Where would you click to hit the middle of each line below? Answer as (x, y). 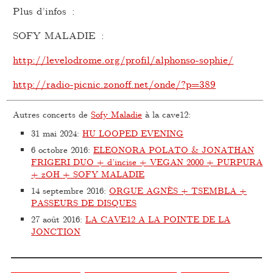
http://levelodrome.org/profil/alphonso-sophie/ (123, 59)
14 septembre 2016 (68, 190)
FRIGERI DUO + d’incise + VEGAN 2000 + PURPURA (147, 161)
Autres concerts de (52, 114)
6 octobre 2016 (60, 149)
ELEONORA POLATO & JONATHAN (174, 149)
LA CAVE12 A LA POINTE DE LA (158, 219)
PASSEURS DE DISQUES (84, 202)
